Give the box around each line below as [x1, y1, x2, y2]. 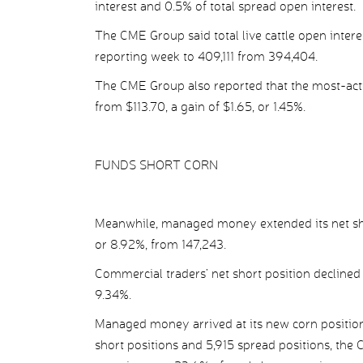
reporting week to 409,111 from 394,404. [95, 49, 318, 64]
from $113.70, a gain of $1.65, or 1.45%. [95, 99, 305, 114]
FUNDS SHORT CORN [95, 157, 218, 173]
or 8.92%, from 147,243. [95, 237, 226, 252]
